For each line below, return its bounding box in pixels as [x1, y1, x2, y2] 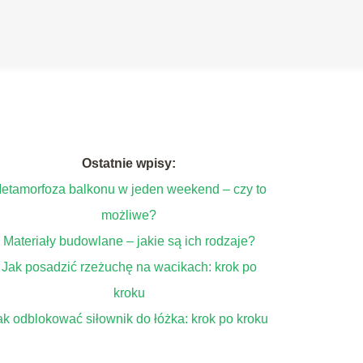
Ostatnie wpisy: [82, 156, 177, 170]
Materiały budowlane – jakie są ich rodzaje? [2, 233, 255, 248]
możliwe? [101, 207, 157, 222]
